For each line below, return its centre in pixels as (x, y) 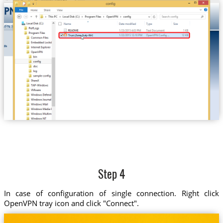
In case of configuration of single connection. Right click (111, 193)
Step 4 (111, 175)
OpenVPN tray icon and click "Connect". (71, 203)
